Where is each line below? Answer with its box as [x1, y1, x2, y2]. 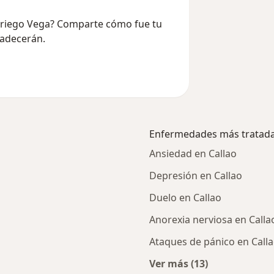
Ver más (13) [149, 256, 208, 270]
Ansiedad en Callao [149, 146, 237, 160]
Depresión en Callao [149, 168, 242, 182]
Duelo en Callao [149, 190, 221, 204]
